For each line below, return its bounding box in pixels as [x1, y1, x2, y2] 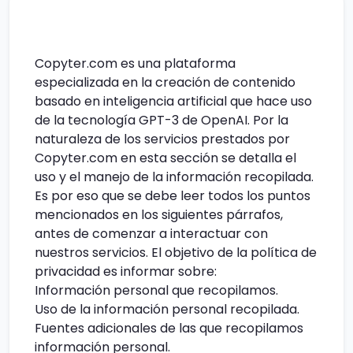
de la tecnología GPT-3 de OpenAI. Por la [35, 110, 288, 129]
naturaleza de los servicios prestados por [35, 129, 290, 148]
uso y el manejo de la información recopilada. [35, 167, 314, 186]
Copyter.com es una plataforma [35, 54, 236, 72]
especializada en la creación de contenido [35, 72, 295, 91]
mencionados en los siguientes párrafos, [35, 205, 283, 224]
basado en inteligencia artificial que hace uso [35, 91, 312, 110]
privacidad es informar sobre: [35, 262, 217, 281]
